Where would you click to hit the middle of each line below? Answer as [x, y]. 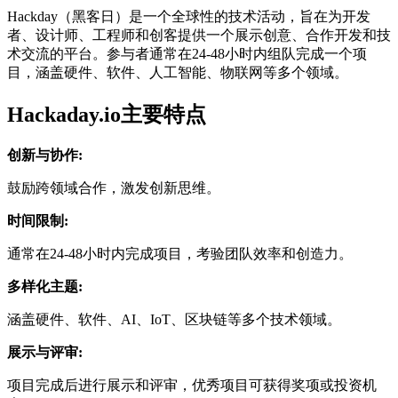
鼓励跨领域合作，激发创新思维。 [114, 187]
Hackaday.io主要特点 [107, 114]
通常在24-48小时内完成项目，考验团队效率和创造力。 [180, 253]
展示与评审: [45, 352]
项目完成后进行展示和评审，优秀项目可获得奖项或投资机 [192, 385]
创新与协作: [45, 155]
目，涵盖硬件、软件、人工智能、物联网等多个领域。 [178, 72]
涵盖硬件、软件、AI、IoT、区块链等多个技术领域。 [174, 319]
